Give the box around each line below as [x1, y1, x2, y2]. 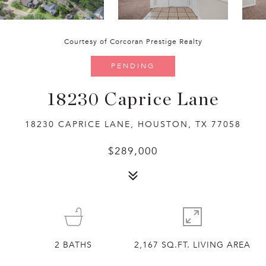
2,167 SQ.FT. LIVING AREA [134, 240, 251, 250]
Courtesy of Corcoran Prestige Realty [64, 37, 202, 46]
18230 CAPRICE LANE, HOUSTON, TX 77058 [25, 119, 241, 129]
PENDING [111, 62, 155, 70]
